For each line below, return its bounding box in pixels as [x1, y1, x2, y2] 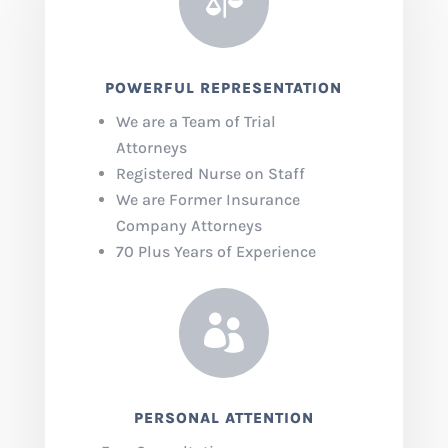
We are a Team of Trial [115, 111, 276, 131]
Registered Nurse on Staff [115, 163, 305, 183]
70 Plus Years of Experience [115, 241, 316, 261]
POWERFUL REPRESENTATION [105, 78, 343, 97]
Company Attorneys [115, 215, 262, 235]
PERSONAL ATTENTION [133, 408, 314, 427]
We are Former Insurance [115, 189, 300, 209]
